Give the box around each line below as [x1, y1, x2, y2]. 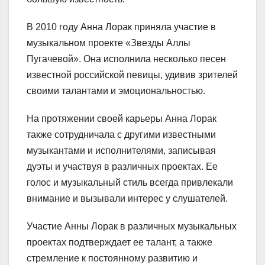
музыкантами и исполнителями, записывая [27, 145, 216, 156]
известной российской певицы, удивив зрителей [27, 69, 238, 80]
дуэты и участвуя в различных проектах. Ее [27, 161, 218, 172]
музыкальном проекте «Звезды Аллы [27, 37, 190, 48]
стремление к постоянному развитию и [27, 253, 198, 263]
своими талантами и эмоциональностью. [27, 85, 205, 96]
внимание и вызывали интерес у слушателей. [27, 193, 228, 203]
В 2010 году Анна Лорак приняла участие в [27, 21, 216, 32]
